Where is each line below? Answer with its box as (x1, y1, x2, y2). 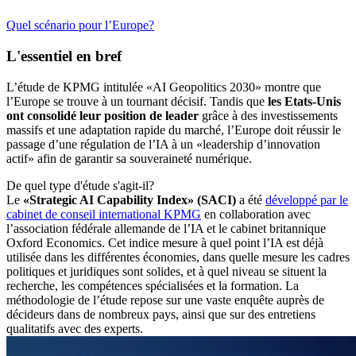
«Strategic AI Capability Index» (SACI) (23, 192, 236, 207)
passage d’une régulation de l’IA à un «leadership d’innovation (6, 137, 320, 151)
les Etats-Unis (268, 94, 341, 108)
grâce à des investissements (199, 108, 338, 122)
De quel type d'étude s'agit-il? (6, 178, 154, 192)
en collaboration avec (201, 207, 311, 221)
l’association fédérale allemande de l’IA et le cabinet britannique (6, 221, 326, 235)
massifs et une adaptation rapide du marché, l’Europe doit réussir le (6, 122, 341, 137)
